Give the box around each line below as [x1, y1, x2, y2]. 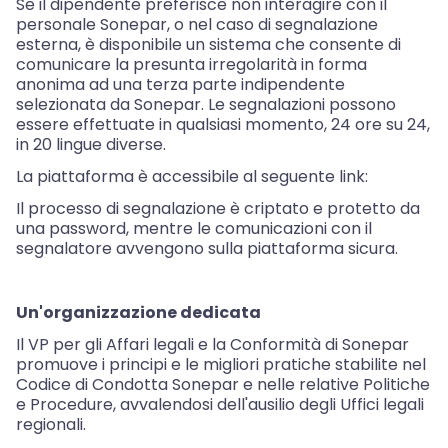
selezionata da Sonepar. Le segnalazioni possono [16, 93, 396, 117]
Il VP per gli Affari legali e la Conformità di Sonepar [16, 333, 409, 357]
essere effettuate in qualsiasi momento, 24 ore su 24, [16, 113, 430, 137]
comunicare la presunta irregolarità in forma [16, 53, 367, 77]
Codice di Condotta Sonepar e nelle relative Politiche [16, 373, 430, 397]
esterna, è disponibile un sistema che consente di [16, 33, 401, 57]
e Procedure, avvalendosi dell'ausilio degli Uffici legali [16, 393, 424, 417]
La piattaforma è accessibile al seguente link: [16, 165, 372, 189]
